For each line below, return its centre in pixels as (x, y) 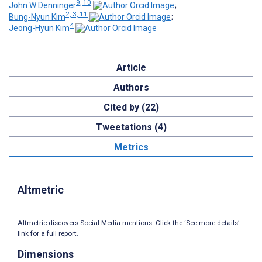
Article (131, 68)
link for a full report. (48, 234)
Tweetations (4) (131, 127)
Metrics (131, 147)
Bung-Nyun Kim (37, 17)
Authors (131, 88)
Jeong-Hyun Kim (39, 28)
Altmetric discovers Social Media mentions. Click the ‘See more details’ (128, 223)
